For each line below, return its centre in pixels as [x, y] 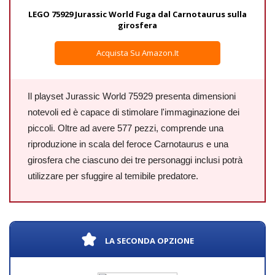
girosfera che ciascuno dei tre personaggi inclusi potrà [135, 160]
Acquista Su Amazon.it [137, 53]
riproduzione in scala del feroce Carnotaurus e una [128, 144]
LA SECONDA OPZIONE [149, 240]
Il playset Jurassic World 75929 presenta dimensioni [132, 96]
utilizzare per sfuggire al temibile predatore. [113, 176]
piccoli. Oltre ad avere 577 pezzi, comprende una [126, 128]
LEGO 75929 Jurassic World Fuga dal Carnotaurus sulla [137, 14]
